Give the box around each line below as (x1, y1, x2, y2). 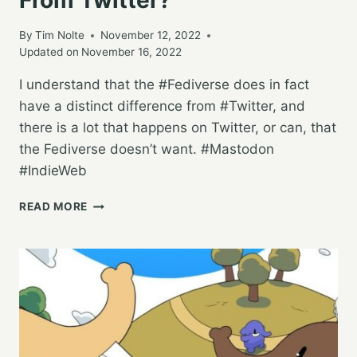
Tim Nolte (35, 29, 85, 42)
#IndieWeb (19, 163, 87, 179)
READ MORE (19, 200, 88, 214)
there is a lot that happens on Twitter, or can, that (19, 120, 336, 136)
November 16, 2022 (81, 45, 182, 59)
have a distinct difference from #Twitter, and (19, 98, 305, 115)
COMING (87, 313, 136, 327)
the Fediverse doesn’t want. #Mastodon (19, 141, 274, 158)
